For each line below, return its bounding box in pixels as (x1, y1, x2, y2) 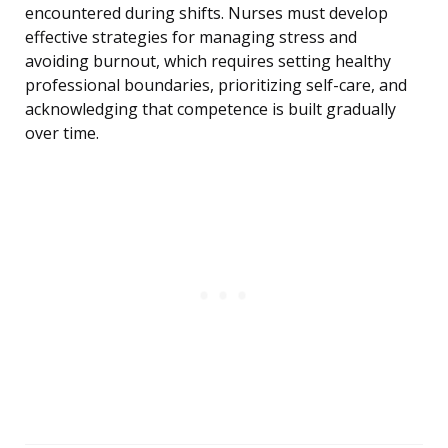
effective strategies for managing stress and (25, 26, 357, 49)
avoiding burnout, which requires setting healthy (25, 50, 391, 73)
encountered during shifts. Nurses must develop (25, 2, 388, 25)
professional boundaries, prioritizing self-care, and (25, 74, 407, 97)
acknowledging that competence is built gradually (25, 98, 396, 121)
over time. (25, 122, 99, 145)
